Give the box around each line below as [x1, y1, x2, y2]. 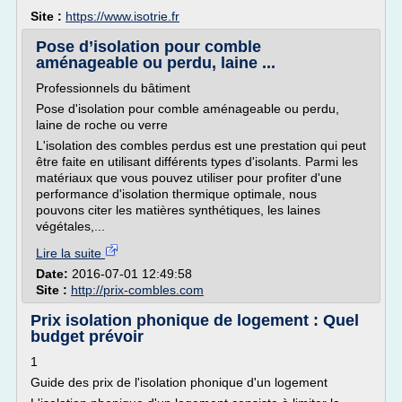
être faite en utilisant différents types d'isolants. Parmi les [36, 154, 358, 169]
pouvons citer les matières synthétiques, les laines [36, 203, 320, 217]
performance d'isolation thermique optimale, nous [36, 187, 317, 201]
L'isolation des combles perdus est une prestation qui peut [36, 138, 366, 153]
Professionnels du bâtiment [36, 81, 190, 95]
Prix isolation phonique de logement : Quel [31, 311, 359, 329]
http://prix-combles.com [71, 283, 204, 297]
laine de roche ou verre [36, 118, 168, 132]
